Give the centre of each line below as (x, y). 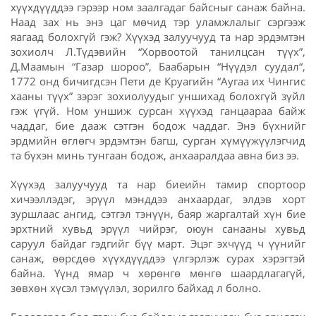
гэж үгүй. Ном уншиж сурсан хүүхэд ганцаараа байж (158, 111)
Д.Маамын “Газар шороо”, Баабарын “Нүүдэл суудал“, (158, 67)
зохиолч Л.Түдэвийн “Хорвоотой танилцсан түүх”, (158, 52)
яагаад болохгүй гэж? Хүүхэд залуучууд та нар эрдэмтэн (158, 37)
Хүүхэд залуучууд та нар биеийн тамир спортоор (158, 184)
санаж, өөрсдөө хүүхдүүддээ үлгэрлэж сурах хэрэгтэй (158, 259)
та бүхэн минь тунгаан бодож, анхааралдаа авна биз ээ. (155, 156)
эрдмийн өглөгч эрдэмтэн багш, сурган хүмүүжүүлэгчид (158, 141)
